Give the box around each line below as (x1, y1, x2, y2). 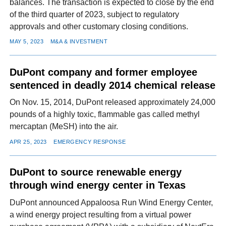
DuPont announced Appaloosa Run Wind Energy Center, (10, 198, 213, 207)
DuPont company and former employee (10, 66, 198, 78)
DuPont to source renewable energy (10, 166, 182, 178)
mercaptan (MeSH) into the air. (10, 122, 119, 131)
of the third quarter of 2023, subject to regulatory (10, 10, 180, 19)
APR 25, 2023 (10, 138, 47, 145)
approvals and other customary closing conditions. (10, 22, 189, 31)
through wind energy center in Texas (10, 180, 186, 191)
